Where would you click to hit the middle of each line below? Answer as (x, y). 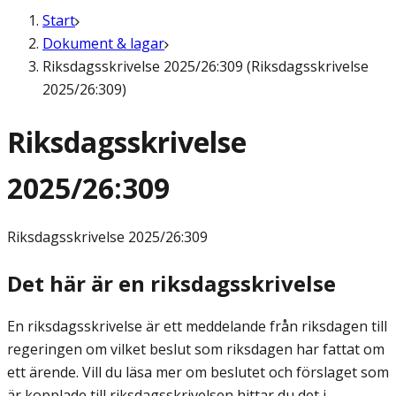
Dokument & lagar (103, 43)
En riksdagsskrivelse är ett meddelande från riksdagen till (197, 327)
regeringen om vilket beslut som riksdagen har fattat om (196, 350)
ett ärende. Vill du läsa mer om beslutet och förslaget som (198, 373)
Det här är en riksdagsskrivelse (171, 284)
